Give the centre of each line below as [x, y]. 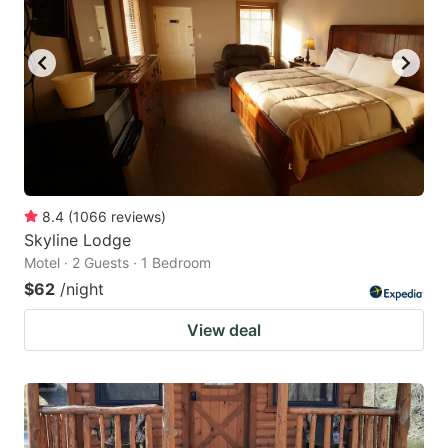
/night [82, 289]
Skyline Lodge [77, 240]
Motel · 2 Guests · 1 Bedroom [117, 263]
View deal [224, 330]
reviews [136, 217]
